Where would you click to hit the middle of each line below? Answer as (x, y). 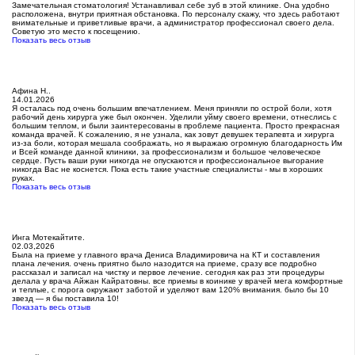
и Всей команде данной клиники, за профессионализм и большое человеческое (166, 152)
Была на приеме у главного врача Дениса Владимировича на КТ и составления (166, 255)
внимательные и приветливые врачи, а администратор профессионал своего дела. (173, 23)
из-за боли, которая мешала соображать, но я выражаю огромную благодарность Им (177, 143)
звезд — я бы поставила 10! (65, 299)
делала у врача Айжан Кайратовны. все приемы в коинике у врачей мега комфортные (177, 281)
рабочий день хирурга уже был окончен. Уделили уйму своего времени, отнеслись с (174, 117)
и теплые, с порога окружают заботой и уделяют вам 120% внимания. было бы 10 (170, 290)
